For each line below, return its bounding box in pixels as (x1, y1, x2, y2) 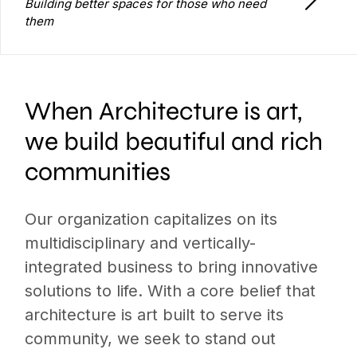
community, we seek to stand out (25, 329, 277, 348)
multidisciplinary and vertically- (25, 233, 257, 253)
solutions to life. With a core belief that (25, 281, 316, 300)
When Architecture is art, (25, 96, 303, 127)
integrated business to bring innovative (25, 257, 319, 277)
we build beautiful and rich (25, 126, 324, 157)
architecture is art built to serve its (25, 305, 284, 324)
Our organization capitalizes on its (25, 210, 278, 229)
